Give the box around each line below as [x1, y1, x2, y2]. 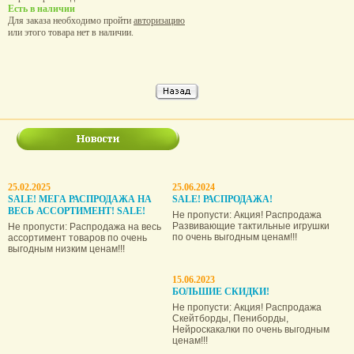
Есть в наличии [8, 2, 75, 14]
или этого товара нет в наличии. [8, 26, 134, 38]
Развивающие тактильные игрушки [172, 220, 330, 232]
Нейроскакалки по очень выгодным [172, 323, 330, 335]
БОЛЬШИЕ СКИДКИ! [172, 285, 269, 297]
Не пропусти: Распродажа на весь [8, 220, 161, 232]
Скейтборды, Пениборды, [172, 312, 288, 324]
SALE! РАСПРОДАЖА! [172, 193, 273, 205]
